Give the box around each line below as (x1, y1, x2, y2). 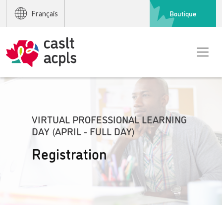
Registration (32, 143, 108, 163)
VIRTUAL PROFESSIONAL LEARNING (32, 112, 187, 126)
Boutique (169, 8, 196, 18)
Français (31, 9, 58, 18)
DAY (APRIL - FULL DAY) (32, 124, 135, 138)
